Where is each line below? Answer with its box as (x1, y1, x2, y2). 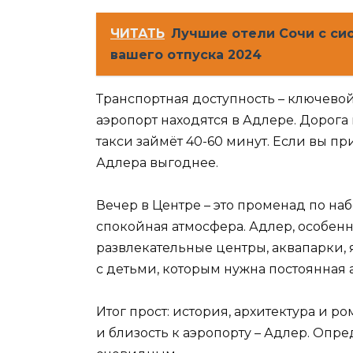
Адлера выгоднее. (96, 154, 218, 170)
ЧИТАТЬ (110, 25, 165, 41)
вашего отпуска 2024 (110, 46, 262, 62)
